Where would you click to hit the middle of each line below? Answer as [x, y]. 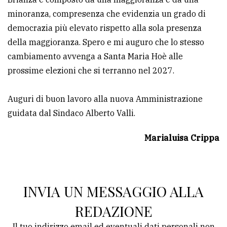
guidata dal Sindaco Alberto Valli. [71, 113]
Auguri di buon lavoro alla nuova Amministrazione [105, 99]
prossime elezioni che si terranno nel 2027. [91, 71]
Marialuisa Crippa [182, 138]
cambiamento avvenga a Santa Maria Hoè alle [95, 56]
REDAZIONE [113, 211]
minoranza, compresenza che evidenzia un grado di [107, 14]
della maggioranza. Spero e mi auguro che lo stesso [106, 42]
